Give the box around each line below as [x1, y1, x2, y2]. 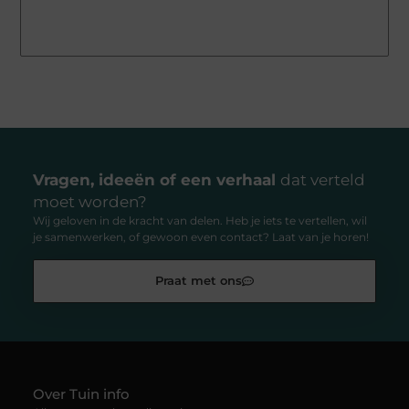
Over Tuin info [32, 384, 130, 403]
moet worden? [32, 193, 147, 212]
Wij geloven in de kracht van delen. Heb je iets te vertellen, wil [32, 214, 367, 228]
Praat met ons [155, 273, 243, 288]
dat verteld [279, 171, 365, 190]
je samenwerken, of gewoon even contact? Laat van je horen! [32, 230, 369, 245]
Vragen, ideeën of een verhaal [32, 171, 280, 190]
